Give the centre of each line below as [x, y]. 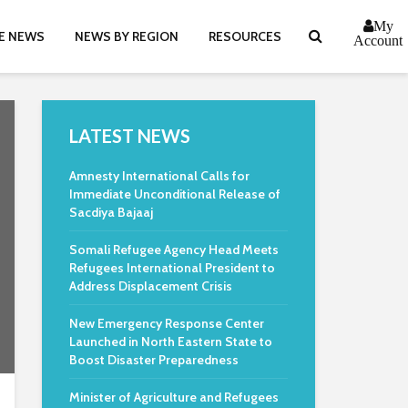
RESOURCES [245, 36]
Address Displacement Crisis [151, 286]
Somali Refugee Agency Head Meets [174, 250]
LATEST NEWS [130, 136]
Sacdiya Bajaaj [111, 212]
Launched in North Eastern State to [171, 342]
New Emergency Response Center [167, 323]
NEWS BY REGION [127, 36]
